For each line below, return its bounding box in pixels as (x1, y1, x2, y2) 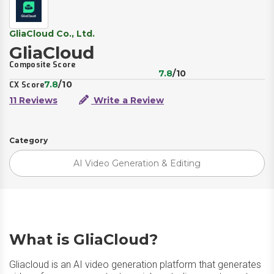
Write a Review (91, 95, 164, 106)
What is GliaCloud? (9, 231, 158, 248)
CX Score (9, 80, 45, 90)
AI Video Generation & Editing (73, 157, 201, 169)
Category (9, 136, 48, 145)
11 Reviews (9, 95, 57, 106)
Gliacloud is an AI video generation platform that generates (9, 259, 261, 270)
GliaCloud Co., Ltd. (9, 28, 95, 39)
